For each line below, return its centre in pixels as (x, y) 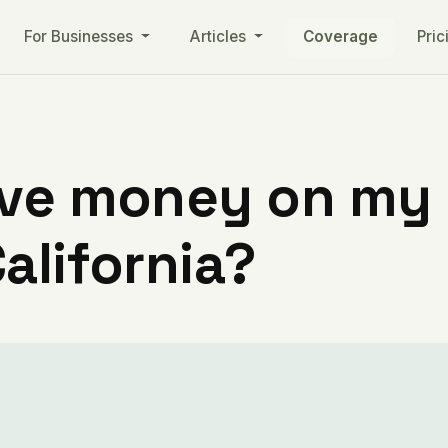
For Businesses (81, 36)
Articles (219, 36)
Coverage (340, 36)
